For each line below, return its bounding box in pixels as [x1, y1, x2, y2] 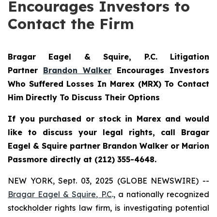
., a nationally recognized [111, 189, 210, 199]
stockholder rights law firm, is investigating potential [8, 203, 209, 213]
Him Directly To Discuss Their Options [8, 93, 160, 102]
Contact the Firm [8, 15, 134, 33]
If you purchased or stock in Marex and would [8, 114, 209, 124]
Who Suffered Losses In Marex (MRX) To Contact [8, 79, 209, 89]
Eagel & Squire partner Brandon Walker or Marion [8, 141, 209, 151]
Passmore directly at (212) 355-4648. [8, 155, 156, 164]
